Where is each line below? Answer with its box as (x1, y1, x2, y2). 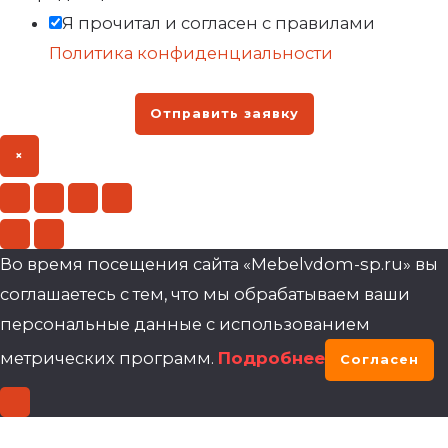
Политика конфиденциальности (49, 42, 334, 63)
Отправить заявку (149, 105, 299, 121)
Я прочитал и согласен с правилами (62, 12, 376, 33)
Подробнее (218, 347, 325, 368)
